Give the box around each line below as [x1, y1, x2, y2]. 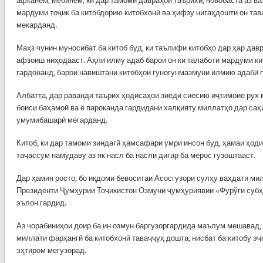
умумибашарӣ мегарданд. [16, 115, 107, 124]
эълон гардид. [16, 198, 66, 207]
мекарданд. [16, 20, 57, 29]
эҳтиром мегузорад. [16, 245, 86, 255]
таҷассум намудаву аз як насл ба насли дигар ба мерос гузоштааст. [16, 150, 255, 160]
